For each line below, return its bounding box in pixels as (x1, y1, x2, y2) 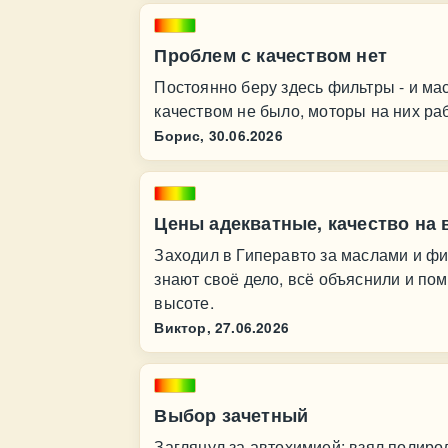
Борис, (154, 126, 205, 145)
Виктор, (154, 318, 211, 337)
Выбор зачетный (154, 402, 309, 428)
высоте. (154, 291, 214, 314)
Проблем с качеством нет (154, 42, 387, 68)
